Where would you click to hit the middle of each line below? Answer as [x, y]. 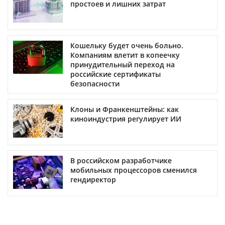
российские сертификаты [116, 74]
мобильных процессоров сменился [134, 170]
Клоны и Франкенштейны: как [125, 109]
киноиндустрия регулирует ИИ [126, 119]
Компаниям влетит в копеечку [125, 55]
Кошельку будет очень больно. [127, 46]
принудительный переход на [123, 65]
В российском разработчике [121, 161]
